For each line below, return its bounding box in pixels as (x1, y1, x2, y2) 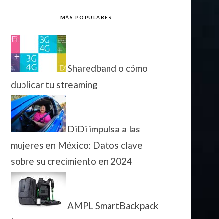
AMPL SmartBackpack (67, 200, 159, 212)
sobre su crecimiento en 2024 (11, 155, 132, 167)
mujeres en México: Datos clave (11, 139, 143, 151)
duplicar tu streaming (11, 79, 98, 90)
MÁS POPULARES (60, 14, 112, 21)
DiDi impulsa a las (67, 123, 140, 135)
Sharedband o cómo (67, 63, 148, 74)
